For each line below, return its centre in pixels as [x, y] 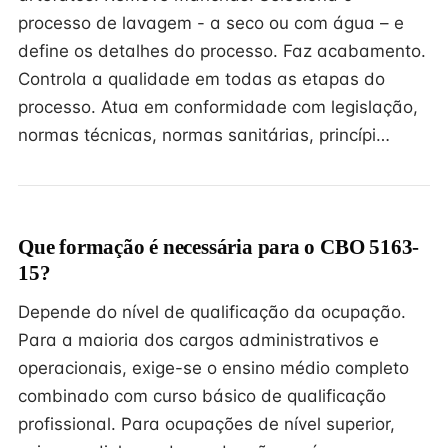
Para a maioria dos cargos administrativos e [198, 340]
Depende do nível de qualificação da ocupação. [212, 312]
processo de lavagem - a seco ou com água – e [211, 23]
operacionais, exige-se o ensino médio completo [213, 368]
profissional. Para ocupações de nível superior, [206, 424]
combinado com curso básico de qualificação [202, 396]
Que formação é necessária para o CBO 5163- [219, 247]
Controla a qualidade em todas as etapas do [201, 79]
